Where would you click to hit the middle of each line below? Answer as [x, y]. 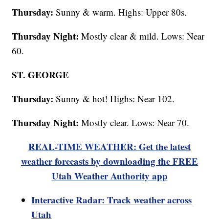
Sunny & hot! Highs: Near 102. [114, 99]
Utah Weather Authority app [109, 176]
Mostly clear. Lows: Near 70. [134, 123]
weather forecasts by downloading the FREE [109, 161]
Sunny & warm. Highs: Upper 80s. [120, 12]
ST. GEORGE [41, 75]
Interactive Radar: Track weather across [112, 200]
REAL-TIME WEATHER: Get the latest [109, 147]
